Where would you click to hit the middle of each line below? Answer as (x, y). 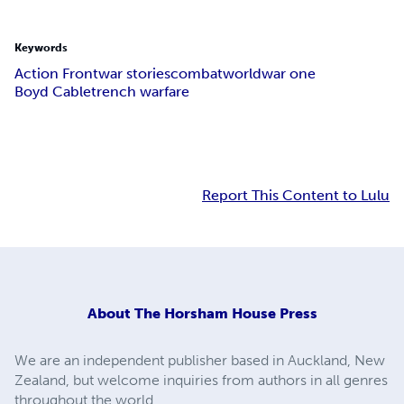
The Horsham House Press (225, 313)
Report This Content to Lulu (296, 196)
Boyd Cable (53, 92)
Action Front (56, 74)
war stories (134, 74)
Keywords (41, 48)
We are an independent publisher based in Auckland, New (200, 360)
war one (289, 74)
